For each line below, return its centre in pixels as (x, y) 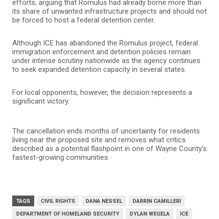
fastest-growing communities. (61, 157)
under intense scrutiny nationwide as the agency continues (106, 60)
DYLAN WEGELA (150, 214)
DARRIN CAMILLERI (157, 201)
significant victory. (41, 101)
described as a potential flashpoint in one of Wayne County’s (109, 148)
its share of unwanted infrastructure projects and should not (109, 11)
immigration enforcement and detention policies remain (101, 52)
